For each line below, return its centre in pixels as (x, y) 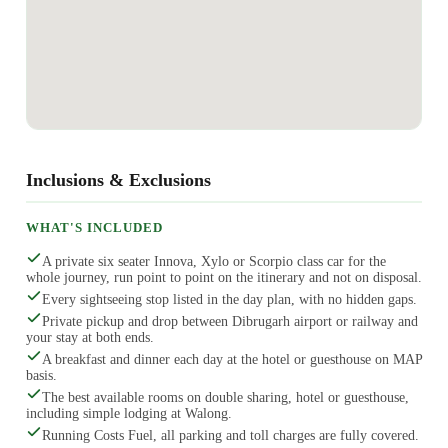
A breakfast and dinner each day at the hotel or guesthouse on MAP (231, 360)
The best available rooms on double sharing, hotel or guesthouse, (225, 398)
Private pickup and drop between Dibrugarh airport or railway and (229, 322)
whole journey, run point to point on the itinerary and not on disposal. (223, 278)
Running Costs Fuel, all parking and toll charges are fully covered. (230, 436)
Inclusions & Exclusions (118, 179)
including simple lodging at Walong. (128, 414)
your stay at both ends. (89, 338)
